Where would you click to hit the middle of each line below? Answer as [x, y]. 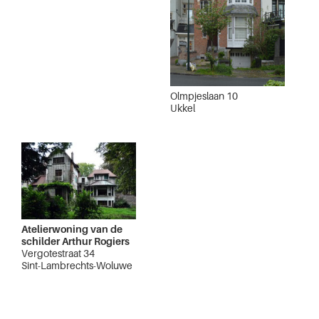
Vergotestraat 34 [58, 253]
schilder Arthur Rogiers [75, 241]
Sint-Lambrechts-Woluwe [77, 266]
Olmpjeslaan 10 [204, 96]
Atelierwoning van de [72, 229]
